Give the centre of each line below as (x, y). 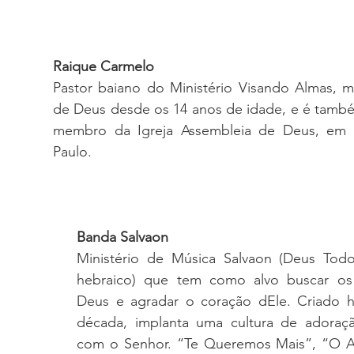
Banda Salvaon (122, 237)
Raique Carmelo (104, 66)
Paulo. (72, 152)
